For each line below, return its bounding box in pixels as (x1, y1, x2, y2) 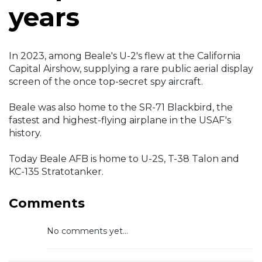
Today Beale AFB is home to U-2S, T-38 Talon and (9, 153, 239, 165)
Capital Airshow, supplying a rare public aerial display (9, 63, 253, 75)
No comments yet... (47, 226, 128, 237)
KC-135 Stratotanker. (9, 166, 104, 178)
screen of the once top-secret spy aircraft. (9, 76, 203, 88)
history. (9, 127, 42, 139)
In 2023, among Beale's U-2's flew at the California (9, 50, 240, 62)
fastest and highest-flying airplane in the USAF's (9, 115, 231, 126)
